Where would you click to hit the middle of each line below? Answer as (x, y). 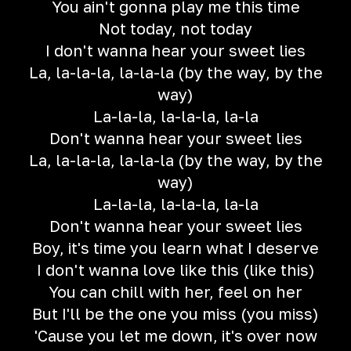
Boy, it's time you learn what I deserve (175, 248)
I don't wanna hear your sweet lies (175, 50)
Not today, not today (175, 28)
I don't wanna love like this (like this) (175, 270)
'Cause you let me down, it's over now (175, 335)
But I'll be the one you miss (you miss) (175, 313)
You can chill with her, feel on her (175, 291)
